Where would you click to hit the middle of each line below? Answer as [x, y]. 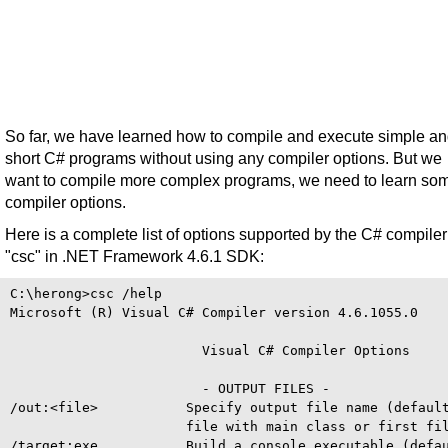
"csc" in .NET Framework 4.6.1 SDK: [134, 256]
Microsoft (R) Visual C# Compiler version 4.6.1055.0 [214, 312]
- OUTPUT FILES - [170, 388]
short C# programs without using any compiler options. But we [223, 158]
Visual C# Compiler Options [210, 350]
